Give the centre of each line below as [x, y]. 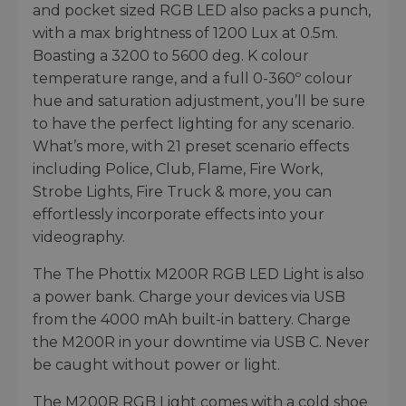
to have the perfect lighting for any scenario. [193, 123]
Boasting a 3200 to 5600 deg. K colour [171, 55]
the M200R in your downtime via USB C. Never [201, 342]
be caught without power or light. [158, 364]
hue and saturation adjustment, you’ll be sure [199, 101]
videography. [79, 237]
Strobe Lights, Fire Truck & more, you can [182, 191]
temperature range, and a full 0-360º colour [193, 78]
